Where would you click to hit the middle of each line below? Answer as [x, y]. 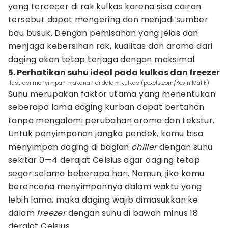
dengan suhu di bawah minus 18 [132, 213]
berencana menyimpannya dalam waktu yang [105, 187]
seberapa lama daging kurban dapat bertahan [106, 107]
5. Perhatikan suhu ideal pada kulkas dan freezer [114, 73]
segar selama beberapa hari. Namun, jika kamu [106, 173]
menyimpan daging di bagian [70, 147]
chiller [144, 147]
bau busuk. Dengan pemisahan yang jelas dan [103, 33]
